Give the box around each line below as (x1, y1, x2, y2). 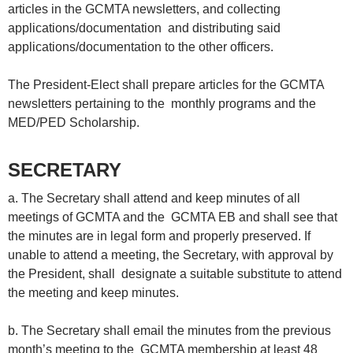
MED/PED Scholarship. (8, 116, 139, 130)
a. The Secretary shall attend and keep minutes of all (8, 191, 300, 206)
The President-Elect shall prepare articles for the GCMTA (8, 78, 324, 92)
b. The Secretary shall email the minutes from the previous (8, 324, 331, 338)
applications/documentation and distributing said (8, 21, 281, 35)
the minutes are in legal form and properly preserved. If (8, 229, 314, 243)
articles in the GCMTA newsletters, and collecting (8, 2, 281, 17)
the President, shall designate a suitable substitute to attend (8, 267, 342, 281)
